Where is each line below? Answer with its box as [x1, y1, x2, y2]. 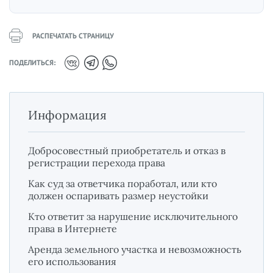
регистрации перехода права [28, 156, 165, 169]
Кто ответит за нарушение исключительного [28, 210, 238, 222]
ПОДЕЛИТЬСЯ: [9, 58, 55, 68]
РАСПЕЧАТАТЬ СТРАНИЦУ [32, 30, 114, 40]
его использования [28, 255, 116, 268]
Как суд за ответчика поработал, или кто [28, 177, 217, 190]
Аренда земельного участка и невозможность [28, 243, 241, 255]
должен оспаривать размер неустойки [28, 189, 208, 202]
